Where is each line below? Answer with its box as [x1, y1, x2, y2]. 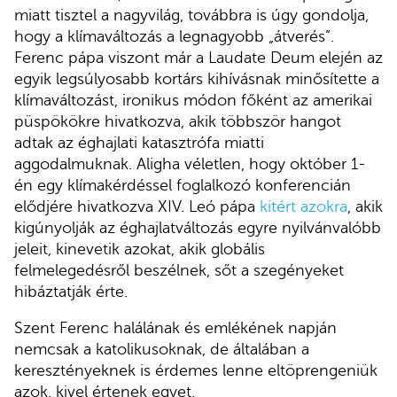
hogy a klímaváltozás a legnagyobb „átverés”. [14, 27, 334, 45]
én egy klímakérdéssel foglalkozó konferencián [14, 175, 351, 194]
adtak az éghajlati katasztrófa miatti [14, 133, 264, 152]
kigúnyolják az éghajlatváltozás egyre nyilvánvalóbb [14, 218, 381, 237]
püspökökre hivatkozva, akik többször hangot [14, 112, 341, 130]
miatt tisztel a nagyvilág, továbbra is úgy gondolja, [14, 5, 369, 24]
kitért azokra [260, 197, 347, 215]
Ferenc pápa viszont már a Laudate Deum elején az [14, 48, 383, 66]
